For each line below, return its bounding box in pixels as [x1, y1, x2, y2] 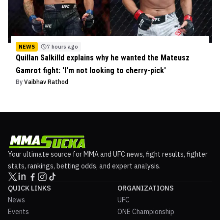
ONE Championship [117, 207, 174, 217]
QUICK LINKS [8, 184, 51, 193]
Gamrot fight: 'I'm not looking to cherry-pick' [16, 66, 166, 76]
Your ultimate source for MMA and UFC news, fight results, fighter [8, 150, 208, 159]
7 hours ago [47, 43, 78, 51]
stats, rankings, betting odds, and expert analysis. [8, 162, 161, 171]
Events [8, 207, 29, 217]
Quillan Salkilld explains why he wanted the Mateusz [16, 53, 190, 63]
